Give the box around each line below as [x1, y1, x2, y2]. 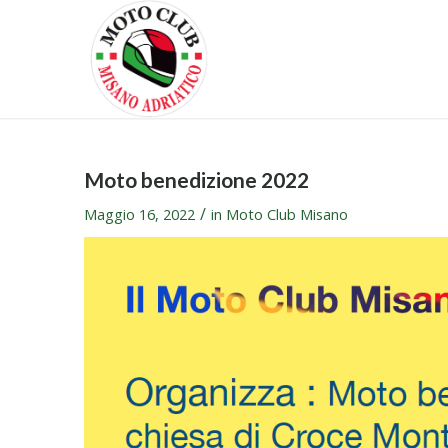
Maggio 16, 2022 [83, 204, 195, 224]
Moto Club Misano [225, 204, 348, 224]
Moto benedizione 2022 [83, 167, 309, 192]
